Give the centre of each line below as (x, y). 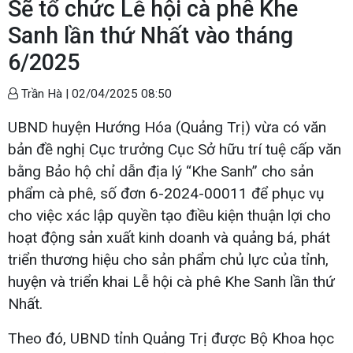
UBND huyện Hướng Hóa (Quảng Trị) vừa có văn (167, 127)
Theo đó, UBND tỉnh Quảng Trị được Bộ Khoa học (171, 338)
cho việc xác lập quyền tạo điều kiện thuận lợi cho (169, 215)
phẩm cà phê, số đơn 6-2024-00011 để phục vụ (166, 193)
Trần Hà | (45, 93)
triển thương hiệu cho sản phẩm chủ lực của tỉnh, (168, 259)
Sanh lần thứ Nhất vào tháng (150, 35)
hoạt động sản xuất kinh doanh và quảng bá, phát (169, 237)
